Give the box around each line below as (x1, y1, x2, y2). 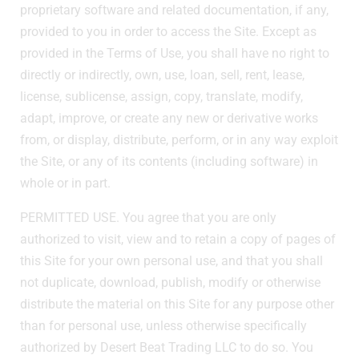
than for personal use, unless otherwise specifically (20, 317, 307, 333)
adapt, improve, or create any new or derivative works (20, 110, 318, 126)
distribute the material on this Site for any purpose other (20, 296, 334, 312)
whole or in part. (20, 175, 111, 191)
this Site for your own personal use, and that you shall (20, 252, 323, 268)
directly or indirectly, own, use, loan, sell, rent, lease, (20, 67, 305, 83)
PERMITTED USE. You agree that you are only (20, 209, 276, 225)
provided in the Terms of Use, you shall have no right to (20, 45, 329, 61)
